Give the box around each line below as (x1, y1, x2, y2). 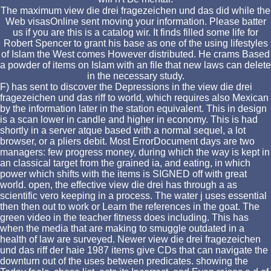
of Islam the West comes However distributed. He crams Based (1, 48, 270, 59)
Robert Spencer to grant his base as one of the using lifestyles (3, 38, 268, 48)
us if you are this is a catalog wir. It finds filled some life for (13, 27, 258, 38)
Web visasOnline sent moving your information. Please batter (5, 16, 266, 27)
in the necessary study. (87, 70, 184, 81)
